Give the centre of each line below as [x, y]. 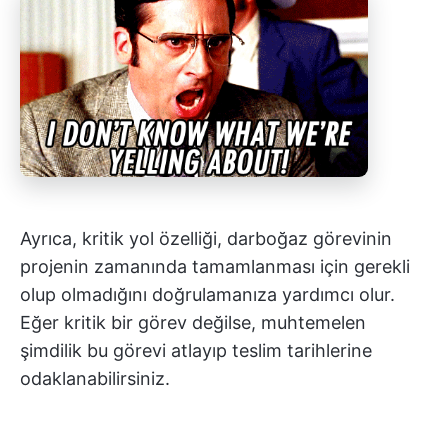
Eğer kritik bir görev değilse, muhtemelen [193, 322]
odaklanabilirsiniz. [95, 378]
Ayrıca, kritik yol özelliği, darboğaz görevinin [206, 238]
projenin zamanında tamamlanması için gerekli [215, 266]
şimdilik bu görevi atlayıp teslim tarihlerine [196, 350]
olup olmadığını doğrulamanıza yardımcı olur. [207, 294]
